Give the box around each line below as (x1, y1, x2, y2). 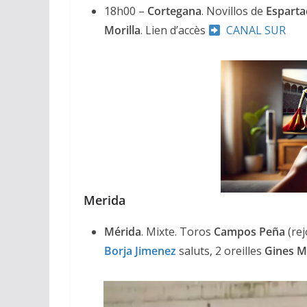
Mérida (104, 224, 141, 240)
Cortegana (147, 3, 201, 19)
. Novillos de (201, 3, 266, 19)
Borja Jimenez (104, 243, 176, 259)
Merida (84, 192, 125, 209)
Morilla (104, 23, 140, 38)
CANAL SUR (226, 23, 286, 38)
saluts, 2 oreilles (176, 243, 265, 259)
